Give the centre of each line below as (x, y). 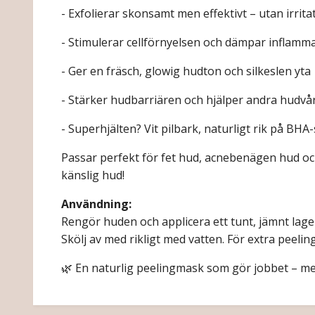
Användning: (96, 204)
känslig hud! (93, 175)
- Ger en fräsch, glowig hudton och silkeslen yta (186, 71)
